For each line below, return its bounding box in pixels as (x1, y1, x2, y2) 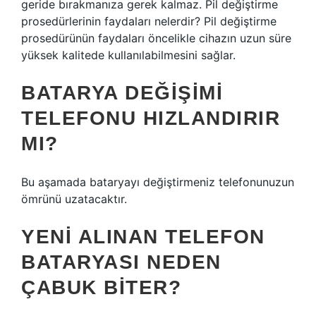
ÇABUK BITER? (21, 276, 181, 298)
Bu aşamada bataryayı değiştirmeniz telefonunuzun (21, 175, 294, 189)
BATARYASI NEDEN (21, 251, 221, 273)
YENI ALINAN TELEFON (21, 226, 265, 248)
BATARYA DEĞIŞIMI (21, 82, 223, 104)
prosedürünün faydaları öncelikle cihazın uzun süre (21, 31, 291, 45)
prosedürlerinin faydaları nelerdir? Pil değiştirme (21, 14, 276, 28)
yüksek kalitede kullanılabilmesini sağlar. (21, 48, 236, 62)
